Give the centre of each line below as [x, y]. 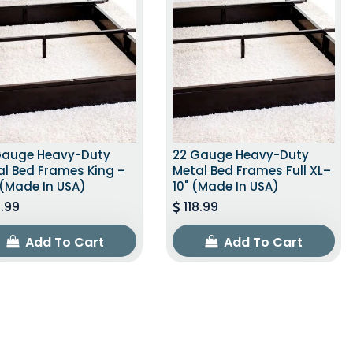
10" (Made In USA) [226, 186]
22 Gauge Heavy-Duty [241, 154]
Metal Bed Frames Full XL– [252, 170]
